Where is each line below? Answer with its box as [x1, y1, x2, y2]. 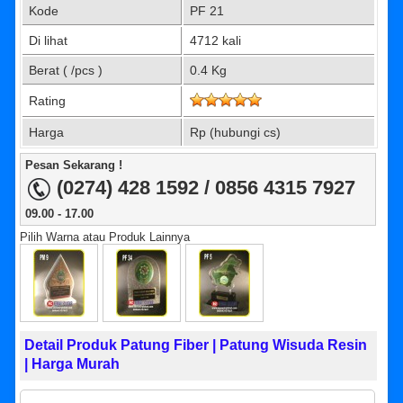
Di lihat [29, 33, 68, 49]
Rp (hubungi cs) [190, 125, 282, 140]
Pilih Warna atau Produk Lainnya [20, 230, 191, 245]
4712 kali [190, 33, 242, 49]
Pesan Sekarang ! [25, 158, 123, 173]
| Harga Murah [24, 356, 121, 372]
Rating [29, 94, 67, 109]
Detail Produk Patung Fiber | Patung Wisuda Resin [24, 337, 368, 354]
